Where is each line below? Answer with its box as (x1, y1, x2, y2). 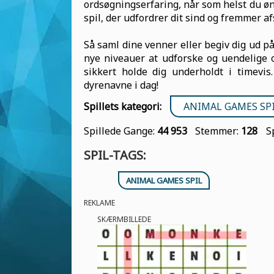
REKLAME (84, 198, 115, 208)
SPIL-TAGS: (84, 147, 146, 163)
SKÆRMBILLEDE (97, 214, 151, 224)
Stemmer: (195, 124, 242, 138)
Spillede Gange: (84, 124, 157, 138)
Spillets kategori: (84, 100, 161, 113)
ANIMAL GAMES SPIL (126, 175, 202, 186)
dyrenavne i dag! (84, 78, 158, 92)
